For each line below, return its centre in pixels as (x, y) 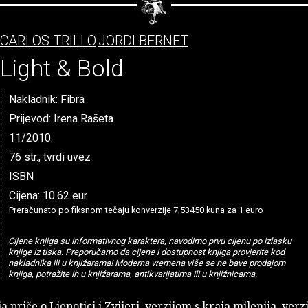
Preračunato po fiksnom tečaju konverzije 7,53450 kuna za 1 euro (136, 210)
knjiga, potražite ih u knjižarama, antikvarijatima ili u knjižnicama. (132, 274)
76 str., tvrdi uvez (50, 157)
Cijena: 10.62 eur (48, 195)
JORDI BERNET (143, 41)
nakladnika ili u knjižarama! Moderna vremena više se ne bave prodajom (146, 263)
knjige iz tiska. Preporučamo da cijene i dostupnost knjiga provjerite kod (146, 252)
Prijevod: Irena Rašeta (61, 118)
